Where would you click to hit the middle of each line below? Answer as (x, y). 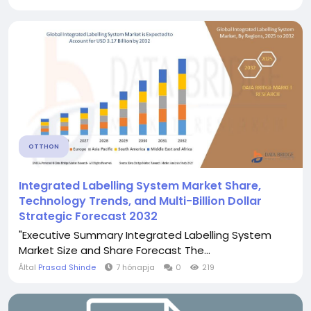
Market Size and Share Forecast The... (115, 250)
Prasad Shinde (67, 267)
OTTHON (44, 146)
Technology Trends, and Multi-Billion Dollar (140, 201)
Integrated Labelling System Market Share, (140, 186)
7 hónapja (135, 267)
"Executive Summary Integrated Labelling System (145, 235)
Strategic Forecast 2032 (88, 216)
